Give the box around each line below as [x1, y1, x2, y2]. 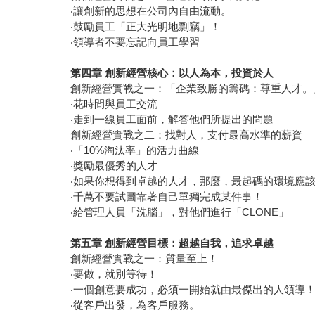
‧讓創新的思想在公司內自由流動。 [70, 5, 235, 18]
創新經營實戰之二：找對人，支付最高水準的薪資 [70, 129, 306, 141]
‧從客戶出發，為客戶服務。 [70, 299, 203, 311]
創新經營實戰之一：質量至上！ [70, 252, 221, 265]
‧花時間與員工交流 [70, 98, 161, 110]
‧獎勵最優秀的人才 [70, 160, 161, 172]
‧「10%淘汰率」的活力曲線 [70, 144, 202, 157]
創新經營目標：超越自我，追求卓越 [105, 237, 274, 250]
